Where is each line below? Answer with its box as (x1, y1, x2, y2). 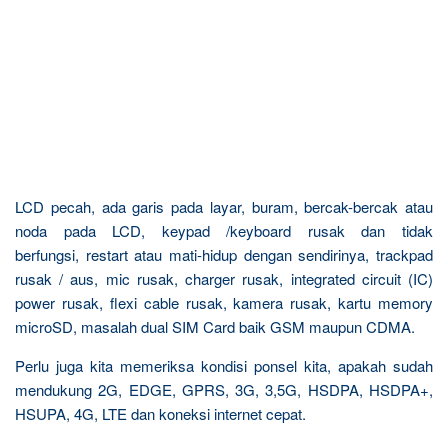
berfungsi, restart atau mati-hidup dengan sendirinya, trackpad (15, 243, 433, 265)
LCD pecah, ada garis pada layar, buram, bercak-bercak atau (15, 195, 433, 217)
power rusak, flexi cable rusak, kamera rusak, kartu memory (15, 291, 433, 313)
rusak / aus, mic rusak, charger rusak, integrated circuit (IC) (15, 267, 433, 289)
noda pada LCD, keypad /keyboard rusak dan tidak (15, 219, 433, 241)
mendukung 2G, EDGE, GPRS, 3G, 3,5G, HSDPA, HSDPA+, (15, 378, 433, 400)
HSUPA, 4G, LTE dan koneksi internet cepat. (15, 402, 306, 424)
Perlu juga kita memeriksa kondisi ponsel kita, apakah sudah (15, 354, 433, 376)
